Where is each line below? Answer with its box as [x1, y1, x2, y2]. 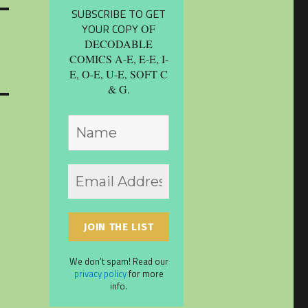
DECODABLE [85, 36, 153, 51]
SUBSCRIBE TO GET [71, 5, 166, 22]
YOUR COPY [82, 20, 142, 37]
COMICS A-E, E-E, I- [69, 51, 168, 66]
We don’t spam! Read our [69, 254, 168, 268]
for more [126, 266, 164, 280]
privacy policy [74, 266, 126, 280]
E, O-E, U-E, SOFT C [69, 66, 168, 81]
